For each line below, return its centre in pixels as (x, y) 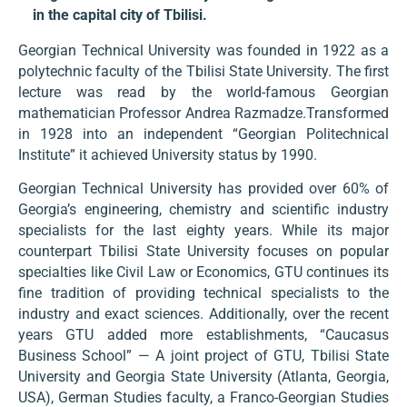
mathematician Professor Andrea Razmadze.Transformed (203, 113)
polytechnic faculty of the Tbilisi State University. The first (203, 71)
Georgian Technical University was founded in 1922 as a (203, 50)
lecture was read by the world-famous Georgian (203, 92)
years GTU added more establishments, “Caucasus (203, 335)
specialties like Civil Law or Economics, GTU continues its (203, 273)
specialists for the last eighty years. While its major (203, 231)
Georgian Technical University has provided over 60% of (203, 189)
